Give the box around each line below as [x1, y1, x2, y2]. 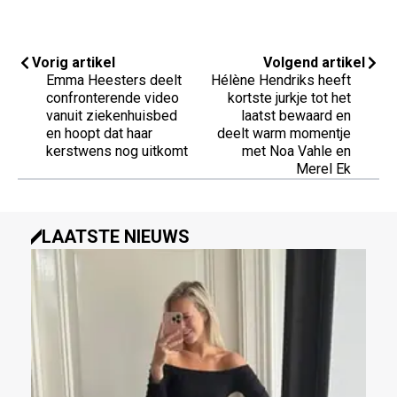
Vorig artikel [32, 53, 115, 71]
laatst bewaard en [241, 106, 351, 124]
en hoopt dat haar [46, 124, 152, 142]
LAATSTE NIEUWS [42, 225, 190, 247]
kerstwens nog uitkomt [46, 142, 188, 160]
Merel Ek [296, 160, 351, 177]
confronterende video [46, 89, 179, 106]
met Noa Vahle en [242, 142, 351, 160]
